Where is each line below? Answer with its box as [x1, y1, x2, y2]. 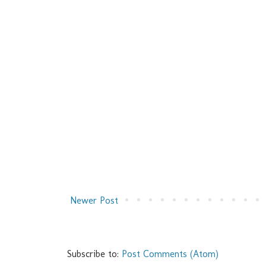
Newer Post [70, 195, 118, 207]
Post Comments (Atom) [122, 248, 218, 260]
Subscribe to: [67, 248, 122, 260]
